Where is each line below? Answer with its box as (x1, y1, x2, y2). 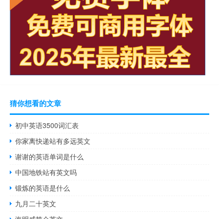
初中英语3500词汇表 (15, 120, 79, 130)
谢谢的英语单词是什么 (15, 151, 84, 161)
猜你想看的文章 (10, 97, 61, 109)
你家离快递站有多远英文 (15, 135, 91, 146)
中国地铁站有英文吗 (15, 167, 77, 177)
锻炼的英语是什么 (15, 182, 70, 193)
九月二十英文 (15, 198, 57, 208)
